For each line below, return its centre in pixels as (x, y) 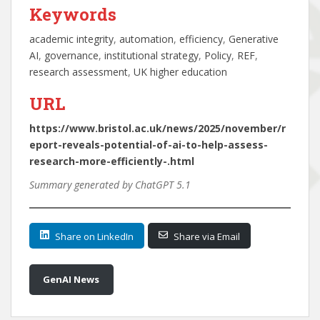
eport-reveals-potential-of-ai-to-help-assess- (149, 145)
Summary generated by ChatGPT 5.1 (110, 185)
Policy (218, 55)
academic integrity (71, 39)
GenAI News (71, 280)
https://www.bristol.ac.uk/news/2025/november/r (157, 128)
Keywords (73, 14)
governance (71, 55)
